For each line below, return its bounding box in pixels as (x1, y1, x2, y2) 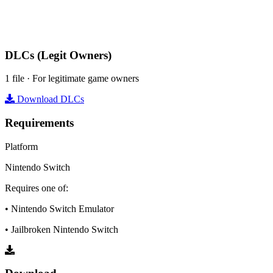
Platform (5, 141, 38, 152)
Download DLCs (15, 94, 84, 105)
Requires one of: (5, 182, 68, 193)
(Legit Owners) (37, 48, 112, 62)
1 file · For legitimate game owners (5, 73, 139, 84)
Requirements (5, 116, 74, 129)
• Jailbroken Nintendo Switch (5, 224, 118, 235)
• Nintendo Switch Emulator (5, 203, 114, 214)
